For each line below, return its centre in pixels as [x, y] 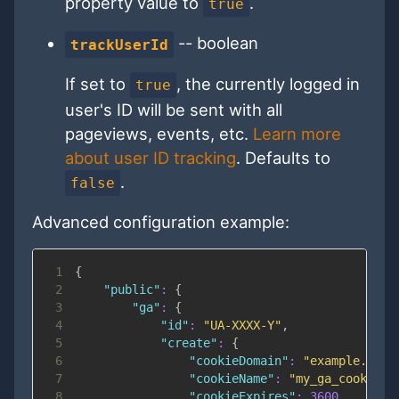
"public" [131, 290]
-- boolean [216, 43]
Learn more [297, 133]
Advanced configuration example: [161, 222]
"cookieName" [231, 379]
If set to [97, 83]
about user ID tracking [150, 157]
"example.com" [349, 361]
